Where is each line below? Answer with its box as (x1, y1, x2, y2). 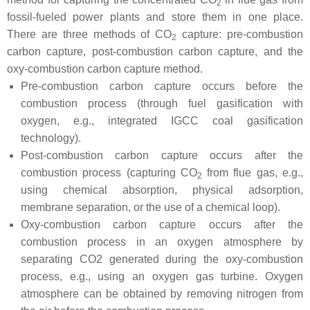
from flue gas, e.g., (201, 167, 304, 179)
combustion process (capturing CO (21, 167, 197, 179)
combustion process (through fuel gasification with (21, 98, 303, 109)
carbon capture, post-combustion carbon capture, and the (7, 46, 303, 57)
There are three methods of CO (7, 28, 172, 40)
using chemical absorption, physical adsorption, (21, 184, 303, 196)
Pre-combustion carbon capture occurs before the (21, 80, 303, 92)
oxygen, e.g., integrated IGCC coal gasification (21, 115, 303, 127)
